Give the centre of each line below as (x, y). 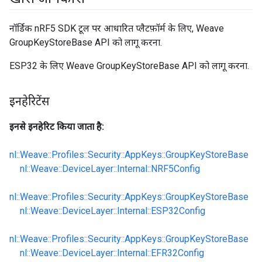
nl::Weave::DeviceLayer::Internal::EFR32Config (112, 253)
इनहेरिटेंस (30, 101)
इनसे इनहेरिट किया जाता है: (57, 127)
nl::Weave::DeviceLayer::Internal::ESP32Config (113, 211)
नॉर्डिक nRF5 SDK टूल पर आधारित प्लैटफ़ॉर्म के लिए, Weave (117, 28)
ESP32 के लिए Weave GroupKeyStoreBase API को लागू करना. (129, 66)
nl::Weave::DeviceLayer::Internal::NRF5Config (110, 169)
